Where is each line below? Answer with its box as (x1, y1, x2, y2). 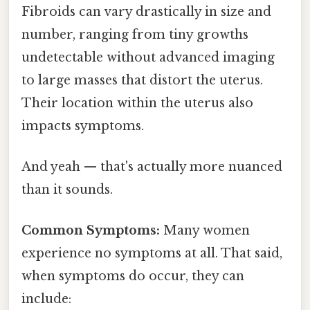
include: (21, 291, 71, 307)
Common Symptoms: (21, 223, 160, 239)
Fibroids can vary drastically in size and (21, 3, 271, 19)
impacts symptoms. (21, 118, 144, 134)
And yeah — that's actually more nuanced (21, 159, 282, 175)
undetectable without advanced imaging (21, 49, 275, 65)
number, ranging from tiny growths (21, 26, 248, 42)
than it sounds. (21, 182, 113, 198)
